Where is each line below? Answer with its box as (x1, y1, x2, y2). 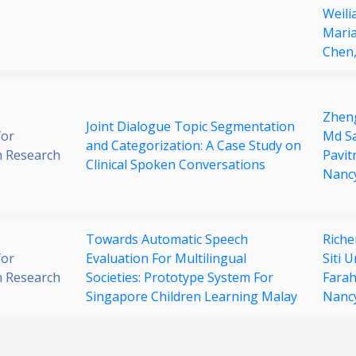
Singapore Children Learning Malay (86, 288, 297, 306)
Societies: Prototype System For (86, 269, 273, 287)
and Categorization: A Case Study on (86, 137, 301, 155)
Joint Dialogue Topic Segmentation (86, 118, 295, 136)
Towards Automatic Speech (86, 230, 248, 249)
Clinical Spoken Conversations (86, 156, 265, 174)
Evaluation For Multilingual (86, 250, 246, 268)
